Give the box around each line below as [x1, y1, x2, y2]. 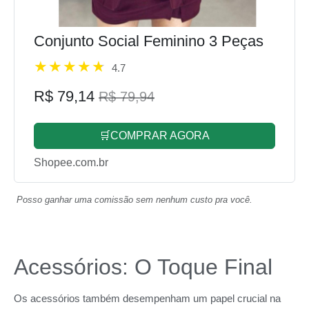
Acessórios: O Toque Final [14, 254, 272, 279]
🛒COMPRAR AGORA [99, 129, 210, 141]
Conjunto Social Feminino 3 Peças [34, 32, 263, 50]
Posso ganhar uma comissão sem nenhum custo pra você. [17, 194, 252, 205]
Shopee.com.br [34, 156, 108, 168]
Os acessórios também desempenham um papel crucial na [14, 292, 281, 304]
